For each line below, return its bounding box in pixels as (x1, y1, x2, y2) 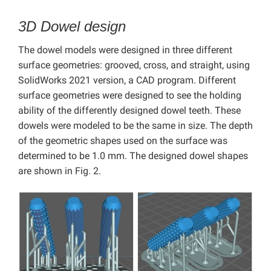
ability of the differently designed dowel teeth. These (18, 105, 241, 117)
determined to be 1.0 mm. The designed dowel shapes (18, 150, 248, 162)
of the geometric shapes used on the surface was (18, 135, 227, 147)
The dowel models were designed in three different (18, 44, 232, 56)
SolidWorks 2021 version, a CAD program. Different (18, 74, 236, 87)
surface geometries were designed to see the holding (18, 90, 241, 102)
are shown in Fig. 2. (18, 165, 101, 177)
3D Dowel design (18, 18, 126, 35)
